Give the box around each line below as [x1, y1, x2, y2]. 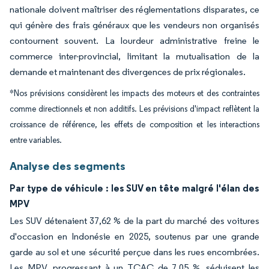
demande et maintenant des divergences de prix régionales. [10, 66, 246, 77]
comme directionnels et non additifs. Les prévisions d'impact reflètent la [10, 104, 259, 114]
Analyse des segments [10, 159, 125, 173]
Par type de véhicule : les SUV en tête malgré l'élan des [10, 182, 259, 194]
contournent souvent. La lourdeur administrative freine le [10, 35, 259, 46]
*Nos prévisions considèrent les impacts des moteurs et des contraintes [10, 88, 259, 98]
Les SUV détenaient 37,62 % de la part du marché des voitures [10, 215, 259, 226]
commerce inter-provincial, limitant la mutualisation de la [10, 50, 259, 62]
